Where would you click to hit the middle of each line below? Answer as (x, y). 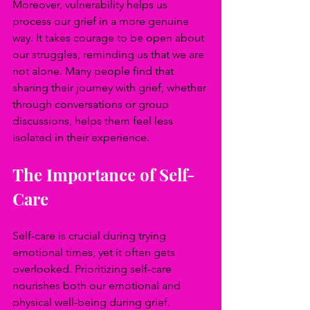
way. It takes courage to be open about (110, 38)
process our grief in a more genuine (102, 21)
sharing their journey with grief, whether (111, 88)
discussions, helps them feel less (94, 121)
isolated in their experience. (81, 137)
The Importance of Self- (104, 174)
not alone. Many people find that (94, 71)
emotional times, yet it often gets (95, 252)
